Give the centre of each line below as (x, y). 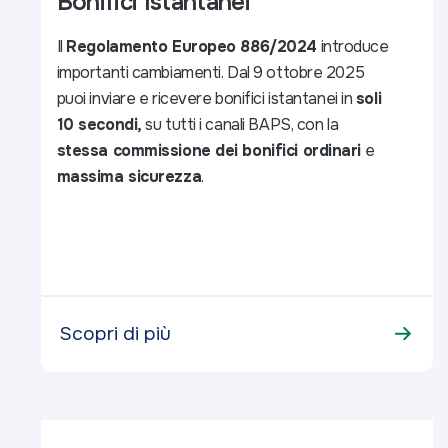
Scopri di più (114, 333)
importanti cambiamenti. (140, 72)
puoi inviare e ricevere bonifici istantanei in (206, 98)
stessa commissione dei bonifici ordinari (208, 150)
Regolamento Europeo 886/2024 (191, 46)
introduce (352, 46)
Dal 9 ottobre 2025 (294, 72)
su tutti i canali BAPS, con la (240, 124)
